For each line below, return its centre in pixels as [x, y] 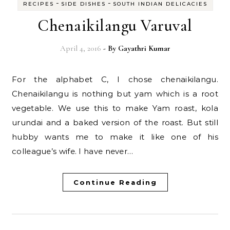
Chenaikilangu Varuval [115, 25]
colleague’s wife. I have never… [73, 151]
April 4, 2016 [80, 48]
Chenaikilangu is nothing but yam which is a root [115, 93]
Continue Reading [115, 182]
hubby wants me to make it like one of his [115, 137]
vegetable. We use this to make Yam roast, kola [115, 108]
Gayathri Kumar [144, 48]
